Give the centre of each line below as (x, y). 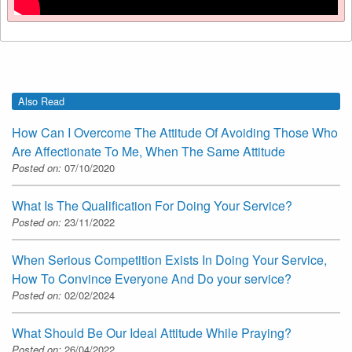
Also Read (41, 101)
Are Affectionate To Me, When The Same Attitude (148, 152)
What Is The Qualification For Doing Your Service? (152, 206)
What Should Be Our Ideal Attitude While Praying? (152, 333)
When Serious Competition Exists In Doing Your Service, (169, 260)
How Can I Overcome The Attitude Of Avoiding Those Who (175, 133)
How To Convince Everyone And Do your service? (152, 279)
